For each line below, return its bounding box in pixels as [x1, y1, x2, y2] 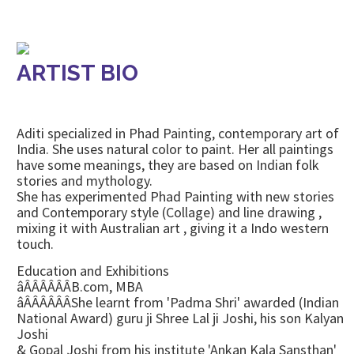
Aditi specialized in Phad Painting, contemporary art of [17, 124, 339, 142]
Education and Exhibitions [17, 262, 172, 280]
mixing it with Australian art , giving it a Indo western [17, 219, 329, 237]
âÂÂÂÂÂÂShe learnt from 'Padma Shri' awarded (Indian [17, 293, 339, 311]
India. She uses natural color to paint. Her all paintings [17, 140, 333, 158]
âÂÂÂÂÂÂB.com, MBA [17, 277, 146, 296]
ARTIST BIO [17, 60, 138, 86]
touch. [17, 235, 54, 253]
